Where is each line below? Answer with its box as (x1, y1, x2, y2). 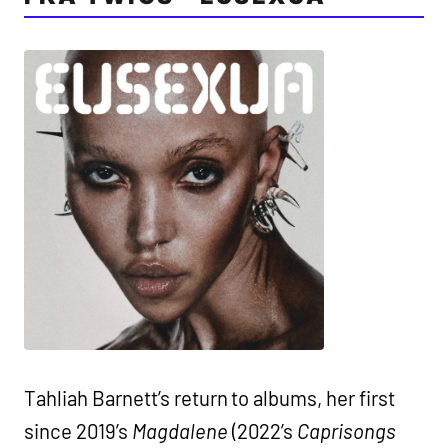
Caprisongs (297, 419, 397, 443)
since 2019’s (24, 419, 132, 443)
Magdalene (131, 419, 228, 443)
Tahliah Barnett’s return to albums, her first (24, 386, 396, 410)
